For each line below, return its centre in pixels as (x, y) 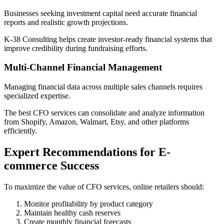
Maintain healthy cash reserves (72, 212)
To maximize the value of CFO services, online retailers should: (104, 186)
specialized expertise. (37, 95)
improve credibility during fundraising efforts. (76, 48)
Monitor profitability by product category (88, 203)
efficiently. (20, 130)
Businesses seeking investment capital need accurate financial (100, 13)
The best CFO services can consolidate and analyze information (104, 112)
